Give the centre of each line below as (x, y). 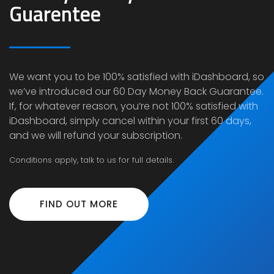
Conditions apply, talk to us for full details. (91, 160)
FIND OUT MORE (79, 204)
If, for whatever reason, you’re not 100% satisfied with (134, 106)
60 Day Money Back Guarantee (187, 92)
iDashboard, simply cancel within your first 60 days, (130, 121)
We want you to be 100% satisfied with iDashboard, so (137, 77)
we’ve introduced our (61, 92)
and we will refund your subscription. (96, 136)
